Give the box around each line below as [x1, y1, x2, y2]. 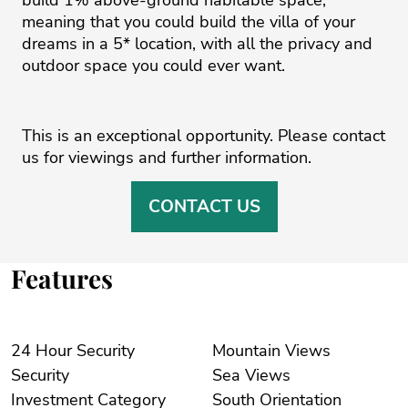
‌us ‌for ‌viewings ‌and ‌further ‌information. [22, 146, 311, 168]
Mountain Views [285, 340, 331, 362]
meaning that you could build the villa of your [22, 10, 355, 33]
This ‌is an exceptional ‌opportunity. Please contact [22, 124, 385, 147]
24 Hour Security [11, 340, 135, 362]
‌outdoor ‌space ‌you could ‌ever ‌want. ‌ [22, 54, 290, 76]
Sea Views [245, 364, 291, 387]
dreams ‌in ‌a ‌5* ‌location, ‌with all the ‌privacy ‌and [22, 32, 372, 55]
